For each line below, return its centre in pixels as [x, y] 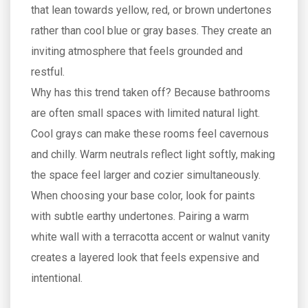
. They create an [234, 31]
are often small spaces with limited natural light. [145, 113]
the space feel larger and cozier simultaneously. [146, 175]
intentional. [57, 278]
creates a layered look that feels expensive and [145, 257]
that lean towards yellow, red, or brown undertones [151, 10]
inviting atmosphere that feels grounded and [137, 51]
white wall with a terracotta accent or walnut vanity [151, 237]
